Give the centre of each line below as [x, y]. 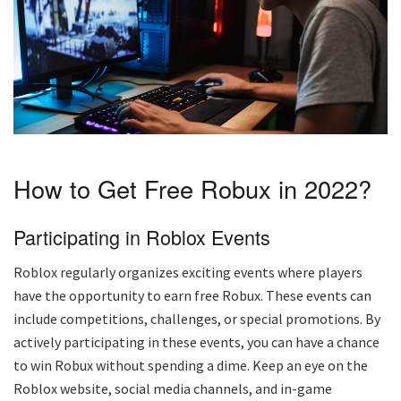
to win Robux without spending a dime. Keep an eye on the [191, 366]
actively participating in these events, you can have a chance [196, 342]
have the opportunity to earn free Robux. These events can [192, 296]
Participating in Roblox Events [142, 237]
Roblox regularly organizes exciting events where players [188, 273]
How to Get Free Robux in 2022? [192, 188]
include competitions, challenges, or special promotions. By [197, 319]
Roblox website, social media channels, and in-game [173, 389]
